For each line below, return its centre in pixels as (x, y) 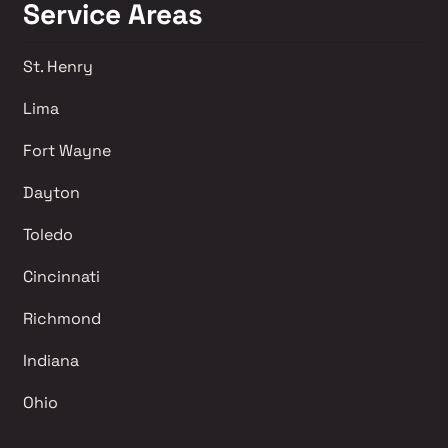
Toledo (47, 234)
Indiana (50, 360)
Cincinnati (61, 276)
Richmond (63, 318)
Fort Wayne (66, 150)
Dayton (51, 192)
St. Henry (57, 66)
